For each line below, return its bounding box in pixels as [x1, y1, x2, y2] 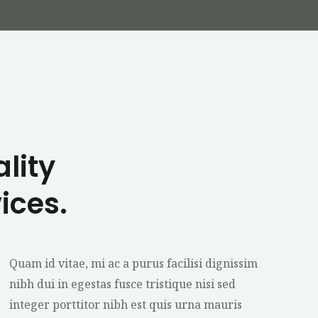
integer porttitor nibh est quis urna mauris [9, 297, 243, 312]
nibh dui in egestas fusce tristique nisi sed [9, 276, 236, 292]
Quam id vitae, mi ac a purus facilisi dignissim [9, 256, 258, 271]
